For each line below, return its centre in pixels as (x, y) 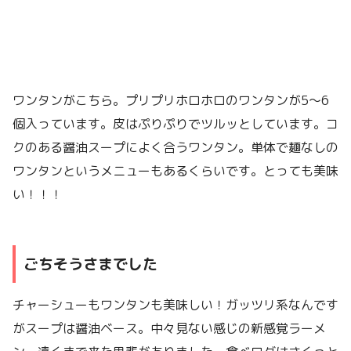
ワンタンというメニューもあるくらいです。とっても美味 (175, 170)
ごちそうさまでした (90, 263)
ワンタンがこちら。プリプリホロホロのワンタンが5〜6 (171, 100)
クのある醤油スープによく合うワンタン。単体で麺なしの (175, 147)
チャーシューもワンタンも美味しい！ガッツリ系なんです (175, 305)
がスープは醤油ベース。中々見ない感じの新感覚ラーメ (169, 329)
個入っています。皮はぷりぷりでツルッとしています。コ (175, 123)
